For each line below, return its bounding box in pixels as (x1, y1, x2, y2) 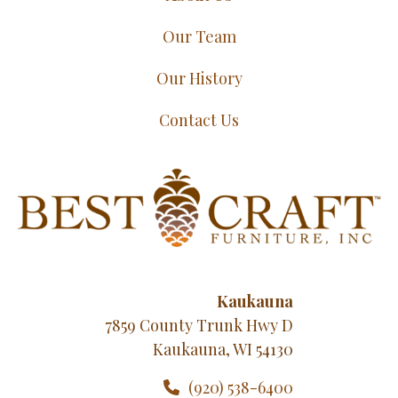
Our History (155, 68, 243, 90)
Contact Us (159, 109, 239, 131)
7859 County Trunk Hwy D (105, 314, 293, 336)
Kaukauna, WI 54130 (153, 338, 293, 360)
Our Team (162, 26, 236, 48)
